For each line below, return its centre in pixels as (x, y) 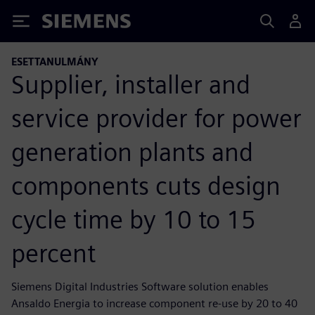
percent (53, 253)
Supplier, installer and (131, 84)
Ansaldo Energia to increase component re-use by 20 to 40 (154, 303)
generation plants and (132, 152)
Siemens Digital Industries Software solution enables (140, 286)
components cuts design (146, 185)
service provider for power (156, 118)
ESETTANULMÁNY (55, 62)
